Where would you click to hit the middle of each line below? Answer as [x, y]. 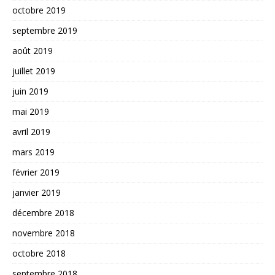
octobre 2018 [39, 254]
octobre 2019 [39, 10]
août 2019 [33, 51]
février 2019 [36, 172]
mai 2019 [31, 112]
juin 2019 [30, 91]
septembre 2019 [45, 31]
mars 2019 [33, 152]
